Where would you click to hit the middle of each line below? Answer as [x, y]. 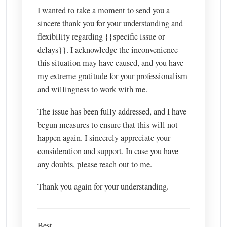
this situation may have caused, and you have [111, 63]
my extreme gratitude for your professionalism [113, 76]
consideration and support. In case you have [108, 151]
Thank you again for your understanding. [103, 187]
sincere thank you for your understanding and [110, 24]
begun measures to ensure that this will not [108, 125]
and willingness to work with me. [93, 89]
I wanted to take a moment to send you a [104, 10]
